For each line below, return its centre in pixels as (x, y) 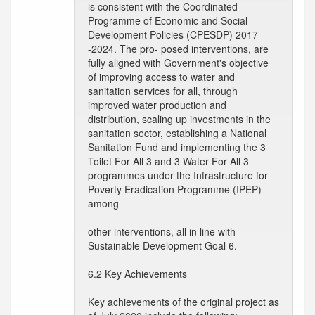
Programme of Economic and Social (168, 20)
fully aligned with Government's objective (178, 63)
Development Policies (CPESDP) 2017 (173, 34)
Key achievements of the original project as (184, 302)
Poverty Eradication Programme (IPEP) (175, 189)
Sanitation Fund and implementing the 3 (177, 147)
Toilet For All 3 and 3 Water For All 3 (168, 161)
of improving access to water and (161, 77)
